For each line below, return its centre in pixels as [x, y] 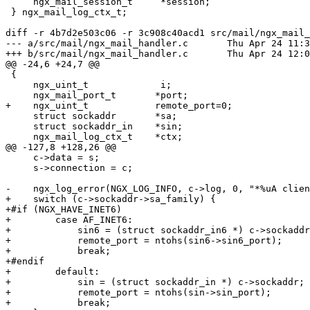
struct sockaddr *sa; [19, 116]
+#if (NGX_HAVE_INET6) [64, 210]
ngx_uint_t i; [19, 85]
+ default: [53, 272]
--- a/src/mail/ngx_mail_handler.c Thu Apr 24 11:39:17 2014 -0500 [97, 44]
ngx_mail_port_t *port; [19, 95]
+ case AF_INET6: [69, 220]
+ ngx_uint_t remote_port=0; [119, 106]
